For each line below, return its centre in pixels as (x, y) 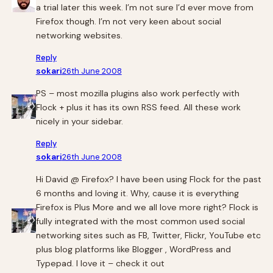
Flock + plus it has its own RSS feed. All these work (138, 107)
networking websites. (79, 35)
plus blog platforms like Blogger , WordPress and (133, 249)
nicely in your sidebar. (79, 121)
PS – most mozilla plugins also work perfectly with (137, 93)
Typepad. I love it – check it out (100, 263)
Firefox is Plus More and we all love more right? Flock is (147, 207)
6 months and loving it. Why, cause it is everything (137, 193)
